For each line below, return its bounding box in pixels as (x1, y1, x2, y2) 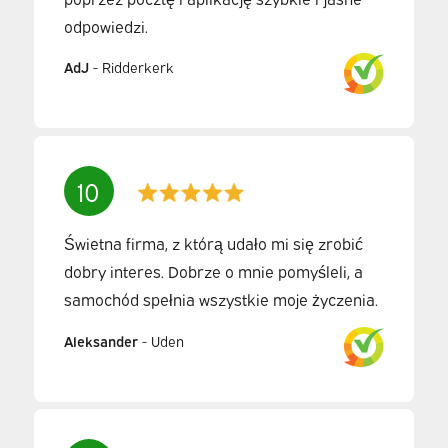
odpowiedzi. (63, 14, 148, 37)
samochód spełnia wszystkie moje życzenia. (63, 288, 378, 311)
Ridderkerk (101, 57, 174, 77)
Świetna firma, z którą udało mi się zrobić (63, 232, 363, 255)
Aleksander (63, 330, 138, 350)
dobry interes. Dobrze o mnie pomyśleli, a (63, 260, 363, 283)
